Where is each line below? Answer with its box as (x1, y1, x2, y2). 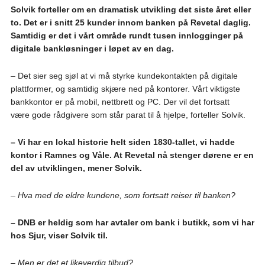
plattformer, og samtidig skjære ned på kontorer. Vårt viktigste (10, 84, 240, 94)
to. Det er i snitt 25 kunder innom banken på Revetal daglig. (10, 18, 251, 28)
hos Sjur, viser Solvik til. (10, 231, 108, 241)
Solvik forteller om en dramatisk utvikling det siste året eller (10, 5, 251, 15)
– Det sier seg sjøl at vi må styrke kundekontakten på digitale (10, 71, 238, 81)
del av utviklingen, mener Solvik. (10, 163, 142, 173)
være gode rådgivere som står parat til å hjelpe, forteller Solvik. (10, 110, 245, 120)
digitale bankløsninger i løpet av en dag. (10, 44, 174, 54)
